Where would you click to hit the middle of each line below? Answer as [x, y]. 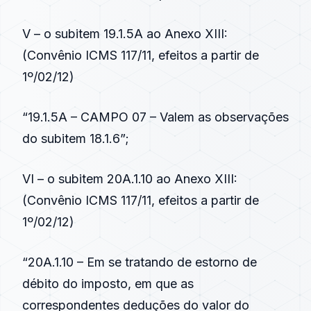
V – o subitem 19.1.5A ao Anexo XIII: [125, 34]
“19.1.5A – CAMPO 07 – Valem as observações [155, 117]
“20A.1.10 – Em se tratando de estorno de [140, 262]
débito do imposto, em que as [108, 284]
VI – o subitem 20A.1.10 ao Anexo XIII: [130, 179]
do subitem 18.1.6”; [76, 138]
